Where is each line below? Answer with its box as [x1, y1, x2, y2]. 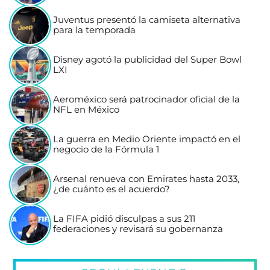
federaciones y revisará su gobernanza [53, 224, 224, 235]
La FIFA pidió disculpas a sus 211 [53, 213, 196, 225]
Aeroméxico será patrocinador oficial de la [53, 94, 240, 105]
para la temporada [53, 25, 136, 36]
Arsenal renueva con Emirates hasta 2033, [53, 174, 240, 185]
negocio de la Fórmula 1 [53, 144, 160, 155]
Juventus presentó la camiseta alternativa [53, 14, 241, 26]
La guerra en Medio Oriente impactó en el [53, 134, 241, 145]
